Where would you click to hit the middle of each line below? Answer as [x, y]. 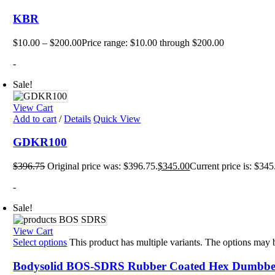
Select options [40, 242]
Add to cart [35, 118]
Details [78, 118]
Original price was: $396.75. [103, 166]
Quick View [117, 118]
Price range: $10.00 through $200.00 [153, 42]
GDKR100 [40, 142]
